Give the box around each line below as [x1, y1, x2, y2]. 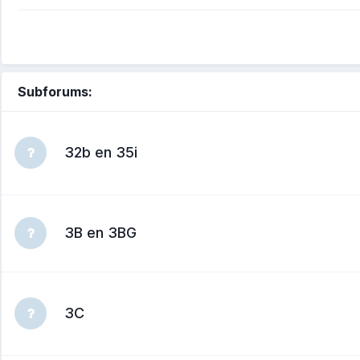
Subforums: [18, 83, 92, 100]
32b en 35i [64, 143, 137, 161]
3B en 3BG [64, 223, 137, 241]
